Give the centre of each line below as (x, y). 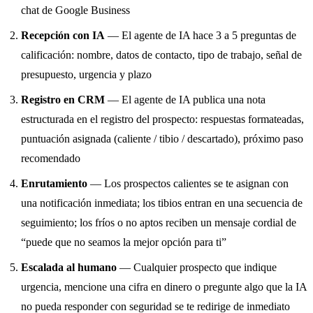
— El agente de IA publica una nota (185, 99)
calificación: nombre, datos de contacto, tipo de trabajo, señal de (162, 54)
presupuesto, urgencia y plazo (87, 74)
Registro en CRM (63, 99)
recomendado (51, 158)
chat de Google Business (76, 10)
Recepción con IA (63, 35)
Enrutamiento (54, 183)
